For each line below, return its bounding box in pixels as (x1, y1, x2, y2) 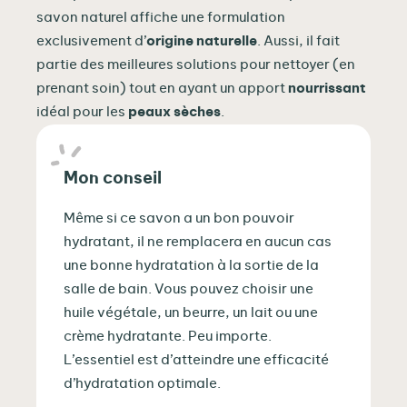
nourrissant (288, 81, 366, 95)
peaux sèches (128, 104, 221, 119)
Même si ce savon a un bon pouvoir (64, 211, 294, 225)
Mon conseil (64, 171, 162, 188)
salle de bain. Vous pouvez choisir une (64, 282, 313, 296)
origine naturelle (146, 34, 257, 48)
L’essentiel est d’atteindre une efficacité (64, 352, 329, 367)
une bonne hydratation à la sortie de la (64, 258, 319, 273)
